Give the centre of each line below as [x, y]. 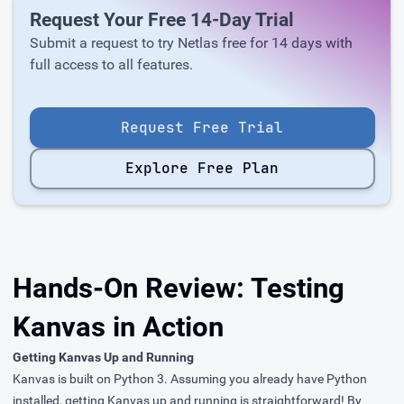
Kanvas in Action [118, 327]
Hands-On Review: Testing [179, 289]
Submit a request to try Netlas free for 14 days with [191, 42]
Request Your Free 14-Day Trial [161, 19]
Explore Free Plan [202, 168]
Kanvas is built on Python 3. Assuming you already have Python [190, 379]
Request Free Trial [202, 127]
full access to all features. [111, 64]
